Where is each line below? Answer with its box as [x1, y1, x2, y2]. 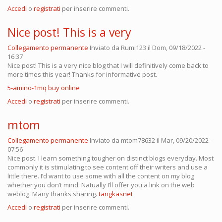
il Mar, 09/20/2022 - [155, 136, 212, 145]
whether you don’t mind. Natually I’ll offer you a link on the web [7, 180, 195, 190]
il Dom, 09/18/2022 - [146, 43, 205, 53]
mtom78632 [121, 136, 155, 145]
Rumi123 [121, 43, 146, 53]
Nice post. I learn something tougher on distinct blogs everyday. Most [7, 154, 214, 163]
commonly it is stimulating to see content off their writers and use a [7, 163, 208, 172]
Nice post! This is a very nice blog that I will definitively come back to [7, 61, 209, 70]
